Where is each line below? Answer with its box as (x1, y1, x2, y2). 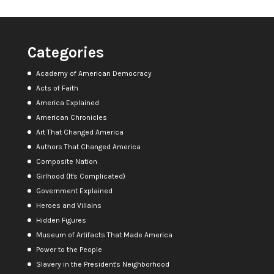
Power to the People (35, 245, 102, 254)
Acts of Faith (35, 83, 78, 92)
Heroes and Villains (35, 201, 102, 210)
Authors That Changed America (35, 142, 141, 151)
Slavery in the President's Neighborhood (35, 259, 169, 268)
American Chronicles (35, 113, 107, 122)
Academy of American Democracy (35, 68, 152, 78)
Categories (27, 43, 104, 61)
